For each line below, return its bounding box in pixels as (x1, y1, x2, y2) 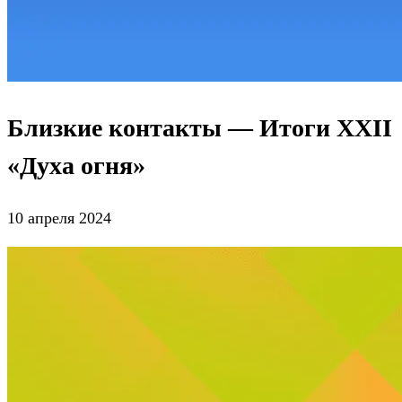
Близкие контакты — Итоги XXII (7, 114, 392, 143)
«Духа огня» (7, 152, 145, 180)
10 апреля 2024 (7, 209, 111, 228)
